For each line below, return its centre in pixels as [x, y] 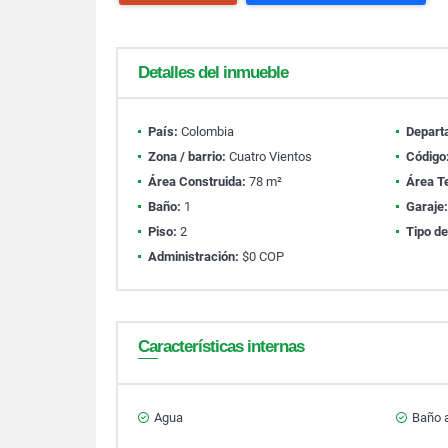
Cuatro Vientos [269, 156]
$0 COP [261, 256]
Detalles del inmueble [213, 72]
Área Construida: [197, 181]
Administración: [193, 256]
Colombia [206, 131]
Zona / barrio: [187, 156]
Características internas [221, 346]
